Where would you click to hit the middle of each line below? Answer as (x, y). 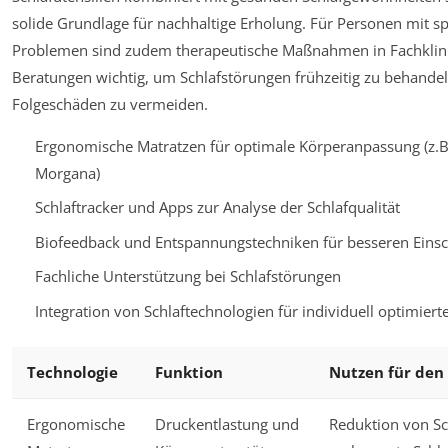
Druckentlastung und (227, 424)
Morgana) (67, 172)
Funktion (189, 372)
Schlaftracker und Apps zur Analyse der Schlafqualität (217, 207)
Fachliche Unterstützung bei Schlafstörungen (187, 276)
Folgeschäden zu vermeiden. (110, 103)
